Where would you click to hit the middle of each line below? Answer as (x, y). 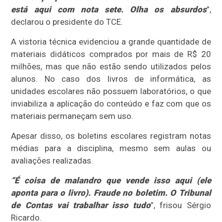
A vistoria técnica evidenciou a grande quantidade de (111, 41)
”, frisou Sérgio (181, 205)
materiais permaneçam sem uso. (72, 116)
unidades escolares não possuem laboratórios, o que (111, 91)
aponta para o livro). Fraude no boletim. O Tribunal (111, 193)
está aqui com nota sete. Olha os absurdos (109, 9)
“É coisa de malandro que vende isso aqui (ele (111, 180)
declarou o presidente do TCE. (67, 22)
